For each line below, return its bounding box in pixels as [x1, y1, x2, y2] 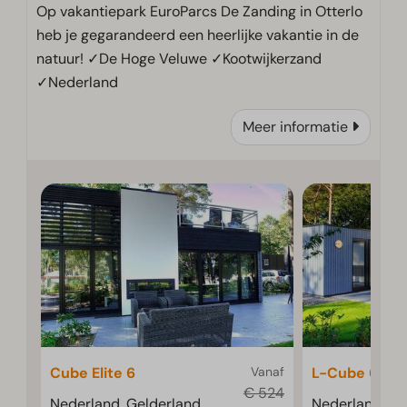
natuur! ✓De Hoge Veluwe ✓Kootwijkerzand [36, 49, 323, 69]
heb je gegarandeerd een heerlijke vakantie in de [36, 25, 360, 45]
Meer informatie [242, 117, 348, 137]
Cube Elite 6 [50, 363, 136, 383]
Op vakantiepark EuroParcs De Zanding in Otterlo [36, 2, 363, 22]
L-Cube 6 [312, 363, 379, 383]
